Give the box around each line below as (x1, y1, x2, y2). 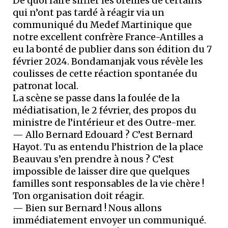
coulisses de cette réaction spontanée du (13, 67, 197, 79)
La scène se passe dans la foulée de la (13, 92, 180, 104)
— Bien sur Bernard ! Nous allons (13, 202, 162, 214)
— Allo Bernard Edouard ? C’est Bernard (13, 128, 193, 140)
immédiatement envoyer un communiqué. (13, 214, 206, 226)
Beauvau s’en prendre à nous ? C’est (13, 153, 174, 165)
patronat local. (13, 79, 78, 92)
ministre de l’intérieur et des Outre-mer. (13, 116, 196, 128)
